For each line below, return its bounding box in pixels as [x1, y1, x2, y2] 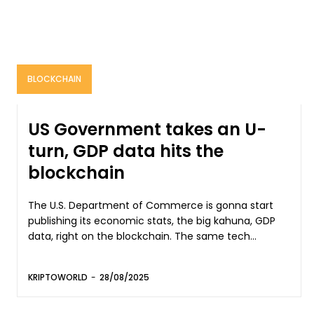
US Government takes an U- [28, 118, 266, 142]
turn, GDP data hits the [28, 139, 224, 163]
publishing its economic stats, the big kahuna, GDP [28, 214, 275, 228]
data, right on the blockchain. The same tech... [175, 229, 257, 244]
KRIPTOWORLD [28, 271, 88, 284]
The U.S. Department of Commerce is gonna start [28, 198, 273, 213]
